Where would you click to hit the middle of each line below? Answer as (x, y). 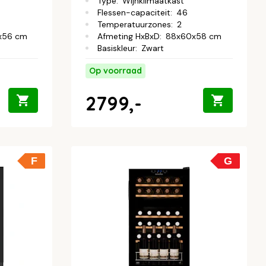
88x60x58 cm (194, 36)
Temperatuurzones (134, 24)
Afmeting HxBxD (129, 36)
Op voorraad (115, 70)
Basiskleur (116, 48)
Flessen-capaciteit (134, 12)
